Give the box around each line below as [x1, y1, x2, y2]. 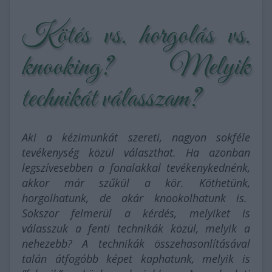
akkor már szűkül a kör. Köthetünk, [22, 175, 250, 190]
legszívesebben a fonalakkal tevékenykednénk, [22, 160, 250, 175]
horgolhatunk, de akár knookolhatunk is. [22, 191, 250, 205]
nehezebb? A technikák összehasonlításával [22, 236, 250, 251]
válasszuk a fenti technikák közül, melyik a [22, 221, 250, 236]
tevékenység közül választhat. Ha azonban [22, 145, 250, 160]
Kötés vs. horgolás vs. [22, 18, 250, 54]
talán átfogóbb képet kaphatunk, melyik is [22, 251, 250, 266]
